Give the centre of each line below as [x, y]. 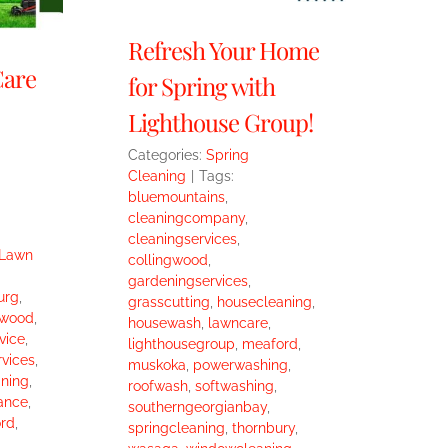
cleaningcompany [186, 218]
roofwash [157, 386]
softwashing [234, 386]
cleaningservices [182, 239]
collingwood [167, 260]
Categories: [166, 155]
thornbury [263, 428]
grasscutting [168, 302]
